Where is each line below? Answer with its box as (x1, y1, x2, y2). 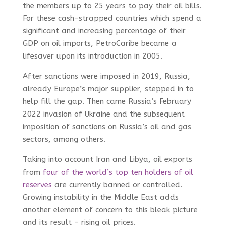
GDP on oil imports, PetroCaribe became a (22, 38, 177, 48)
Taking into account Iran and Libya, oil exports (22, 154, 192, 164)
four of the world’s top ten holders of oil (42, 167, 193, 177)
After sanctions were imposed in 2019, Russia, (22, 71, 190, 81)
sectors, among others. (22, 134, 105, 144)
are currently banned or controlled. (51, 180, 182, 189)
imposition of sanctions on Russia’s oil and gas (22, 122, 191, 131)
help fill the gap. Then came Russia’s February (22, 96, 191, 106)
